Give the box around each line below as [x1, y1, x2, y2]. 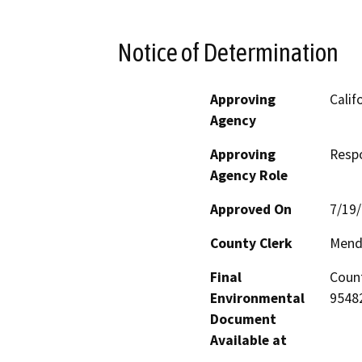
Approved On [210, 200, 292, 218]
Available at [210, 330, 287, 349]
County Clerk [210, 234, 293, 252]
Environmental [210, 288, 305, 307]
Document [210, 309, 276, 328]
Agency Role [210, 166, 288, 184]
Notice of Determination [117, 37, 339, 67]
